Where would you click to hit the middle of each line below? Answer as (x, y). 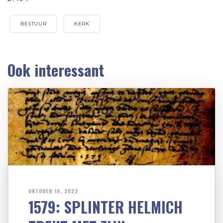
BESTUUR (34, 23)
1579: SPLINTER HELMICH (106, 207)
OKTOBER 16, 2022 (53, 191)
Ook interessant (56, 70)
